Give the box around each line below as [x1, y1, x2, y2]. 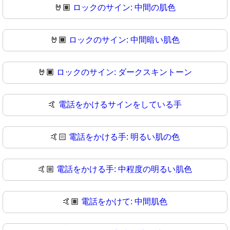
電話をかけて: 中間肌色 [81, 197, 167, 206]
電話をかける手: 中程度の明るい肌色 [56, 165, 192, 174]
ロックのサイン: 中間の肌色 [73, 3, 176, 12]
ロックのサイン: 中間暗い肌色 [69, 35, 180, 45]
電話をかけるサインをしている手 [59, 100, 182, 109]
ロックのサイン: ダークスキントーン [56, 68, 192, 77]
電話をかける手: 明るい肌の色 [69, 132, 180, 142]
